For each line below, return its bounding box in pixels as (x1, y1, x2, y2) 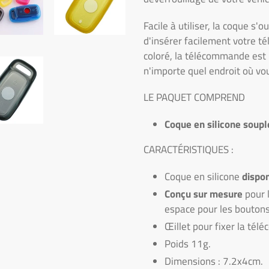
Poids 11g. (165, 235, 211, 252)
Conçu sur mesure (165, 186, 243, 202)
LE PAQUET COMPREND (144, 89, 245, 106)
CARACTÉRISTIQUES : (144, 142, 234, 158)
